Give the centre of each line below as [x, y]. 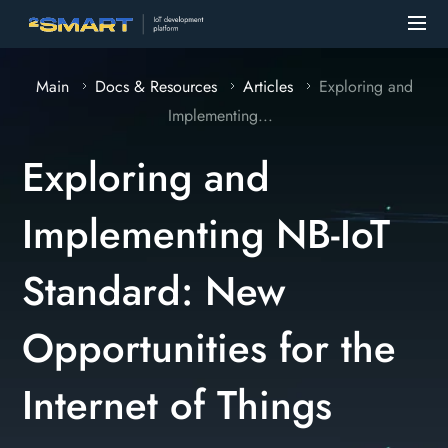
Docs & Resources [155, 86]
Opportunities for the [209, 348]
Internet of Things [177, 405]
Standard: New [154, 291]
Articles [267, 86]
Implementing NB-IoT [206, 234]
